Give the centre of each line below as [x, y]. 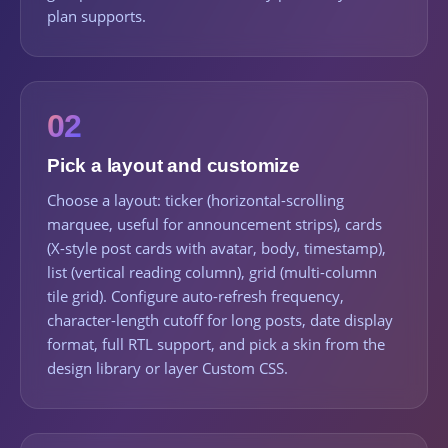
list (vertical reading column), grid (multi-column [212, 272]
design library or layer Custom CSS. [167, 368]
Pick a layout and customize [173, 165]
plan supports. [96, 16]
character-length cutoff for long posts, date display [220, 320]
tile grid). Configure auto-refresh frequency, [195, 296]
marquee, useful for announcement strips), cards [214, 224]
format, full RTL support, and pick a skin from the [216, 344]
